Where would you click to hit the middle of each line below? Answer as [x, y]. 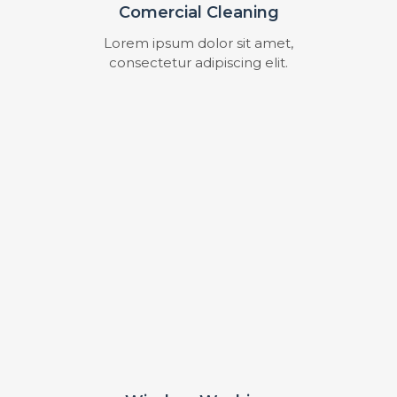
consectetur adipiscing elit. [198, 62]
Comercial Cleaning [198, 12]
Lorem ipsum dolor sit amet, [198, 43]
